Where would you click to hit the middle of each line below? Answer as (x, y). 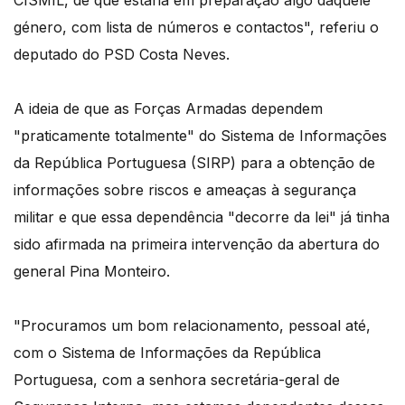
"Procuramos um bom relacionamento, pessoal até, (192, 326)
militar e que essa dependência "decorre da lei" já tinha (202, 217)
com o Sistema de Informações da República (167, 353)
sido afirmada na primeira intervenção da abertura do (197, 245)
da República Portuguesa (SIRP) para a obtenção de (194, 163)
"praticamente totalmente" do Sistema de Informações (200, 136)
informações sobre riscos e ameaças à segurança (185, 190)
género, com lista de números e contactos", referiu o (196, 28)
